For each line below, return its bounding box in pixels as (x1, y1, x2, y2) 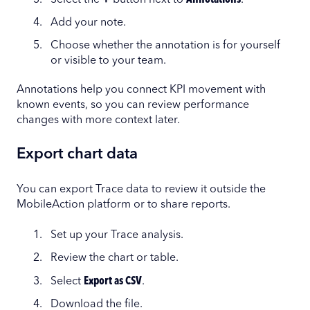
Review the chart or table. (51, 253, 179, 264)
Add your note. (51, 17, 126, 28)
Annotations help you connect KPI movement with (17, 84, 266, 96)
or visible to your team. (51, 55, 166, 67)
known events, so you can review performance (17, 100, 249, 111)
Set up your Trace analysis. (51, 230, 183, 241)
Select (51, 275, 84, 287)
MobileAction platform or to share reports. (17, 199, 230, 210)
